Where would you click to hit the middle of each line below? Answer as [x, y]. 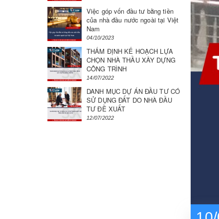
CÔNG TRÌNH [107, 69]
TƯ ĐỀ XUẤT [106, 109]
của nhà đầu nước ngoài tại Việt [133, 20]
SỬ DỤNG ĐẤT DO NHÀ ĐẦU [129, 100]
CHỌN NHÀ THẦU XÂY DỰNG [131, 60]
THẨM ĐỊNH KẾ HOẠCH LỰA [130, 51]
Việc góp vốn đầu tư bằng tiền [130, 11]
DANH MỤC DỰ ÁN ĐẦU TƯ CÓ [133, 91]
